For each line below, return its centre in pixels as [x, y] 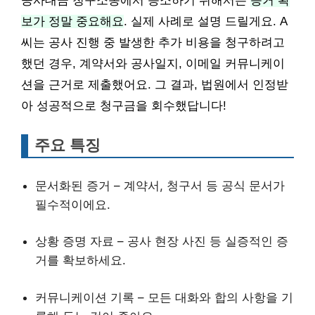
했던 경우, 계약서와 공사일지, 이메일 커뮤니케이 [153, 64]
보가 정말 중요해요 [72, 21]
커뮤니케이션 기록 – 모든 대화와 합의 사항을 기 [164, 297]
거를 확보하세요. [81, 260]
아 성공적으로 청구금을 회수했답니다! [124, 106]
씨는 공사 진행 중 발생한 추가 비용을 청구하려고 [153, 43]
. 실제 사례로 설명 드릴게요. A [206, 21]
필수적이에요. [73, 204]
